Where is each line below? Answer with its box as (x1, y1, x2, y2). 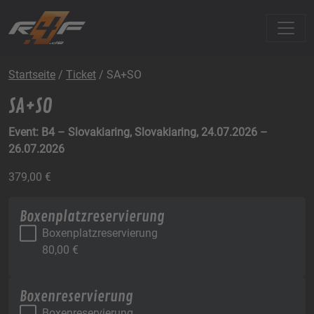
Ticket (66, 68, 96, 82)
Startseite (8, 68, 55, 82)
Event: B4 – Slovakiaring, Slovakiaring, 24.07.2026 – (8, 125, 268, 139)
